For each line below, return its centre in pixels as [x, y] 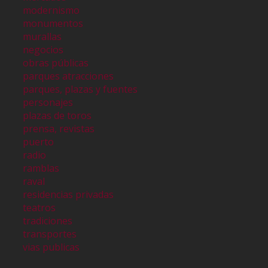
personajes [48, 102]
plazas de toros [57, 115]
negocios [43, 49]
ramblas [41, 168]
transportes [50, 234]
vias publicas [51, 247]
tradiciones [48, 220]
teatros [39, 207]
